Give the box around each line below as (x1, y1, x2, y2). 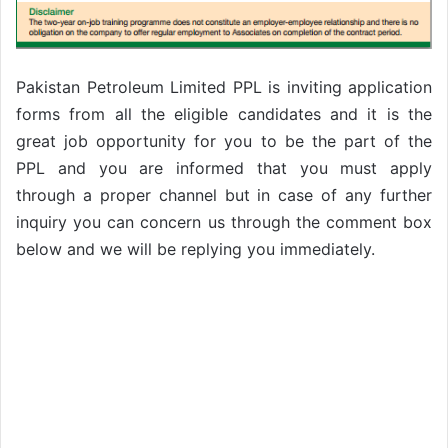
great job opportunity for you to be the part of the (16, 130, 432, 151)
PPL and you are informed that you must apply (16, 157, 432, 178)
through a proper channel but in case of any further (16, 184, 432, 205)
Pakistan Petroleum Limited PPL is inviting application (16, 76, 432, 97)
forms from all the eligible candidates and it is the (16, 103, 432, 124)
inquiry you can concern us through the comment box (16, 211, 432, 232)
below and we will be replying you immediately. (16, 238, 375, 259)
